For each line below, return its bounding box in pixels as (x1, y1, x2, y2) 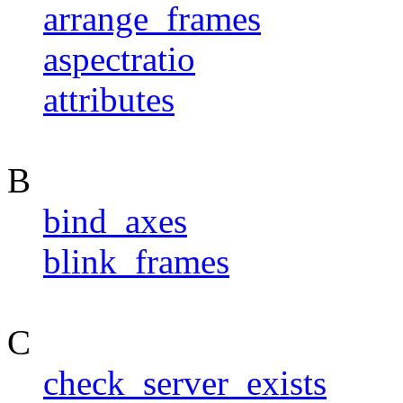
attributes (43, 79, 175, 119)
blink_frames (43, 241, 229, 281)
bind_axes (43, 201, 187, 240)
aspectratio (43, 39, 195, 78)
